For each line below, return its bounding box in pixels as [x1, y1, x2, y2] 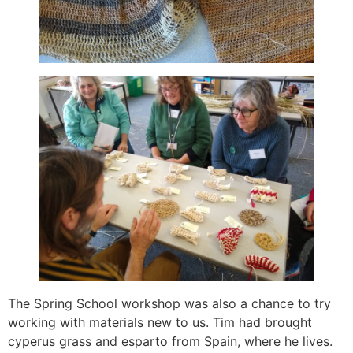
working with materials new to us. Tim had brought [8, 314, 312, 330]
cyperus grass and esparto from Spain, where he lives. [8, 333, 333, 349]
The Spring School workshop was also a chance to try [8, 295, 331, 311]
